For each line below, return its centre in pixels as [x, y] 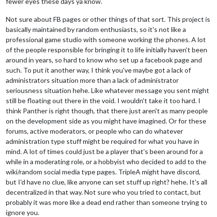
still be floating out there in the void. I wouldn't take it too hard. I [103, 100]
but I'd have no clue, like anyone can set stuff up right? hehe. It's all [107, 182]
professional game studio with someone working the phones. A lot [106, 39]
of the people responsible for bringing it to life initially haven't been [107, 49]
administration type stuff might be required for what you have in [102, 141]
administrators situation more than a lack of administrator [92, 80]
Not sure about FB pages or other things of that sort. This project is [108, 19]
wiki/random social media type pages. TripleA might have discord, [103, 171]
